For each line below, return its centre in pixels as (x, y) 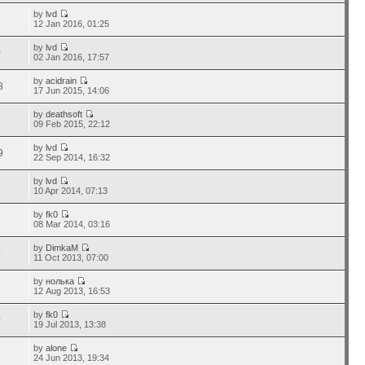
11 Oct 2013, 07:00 (71, 257)
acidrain (62, 81)
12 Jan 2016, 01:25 (72, 24)
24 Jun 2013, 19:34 (72, 358)
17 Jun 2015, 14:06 (72, 90)
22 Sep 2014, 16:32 (72, 157)
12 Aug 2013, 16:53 (72, 291)
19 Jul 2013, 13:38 (70, 324)
